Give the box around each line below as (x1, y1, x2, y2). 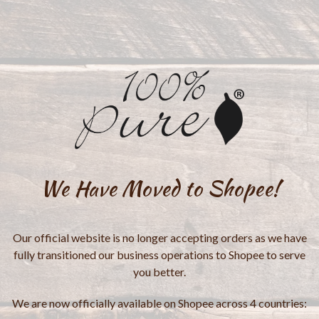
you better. (133, 264, 186, 278)
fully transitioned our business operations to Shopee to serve (14, 247, 305, 261)
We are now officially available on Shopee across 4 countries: (12, 296, 307, 310)
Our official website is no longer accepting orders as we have (12, 230, 307, 244)
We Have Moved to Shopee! (40, 172, 279, 204)
